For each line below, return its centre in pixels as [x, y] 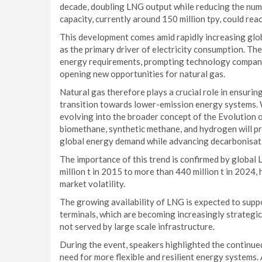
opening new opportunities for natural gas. [142, 74]
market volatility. [92, 184]
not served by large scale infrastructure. [137, 226]
